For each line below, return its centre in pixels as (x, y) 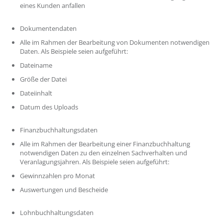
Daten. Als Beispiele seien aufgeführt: (75, 51)
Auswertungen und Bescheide (65, 190)
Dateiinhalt (37, 93)
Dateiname (37, 65)
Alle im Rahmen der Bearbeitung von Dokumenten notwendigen (115, 42)
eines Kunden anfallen (53, 5)
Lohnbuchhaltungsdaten (57, 213)
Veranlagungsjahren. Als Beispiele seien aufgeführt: (95, 162)
